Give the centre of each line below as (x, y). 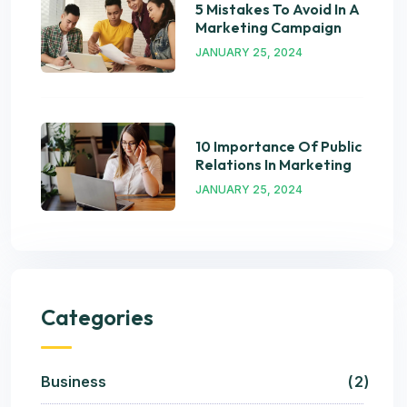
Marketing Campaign (268, 27)
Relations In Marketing (273, 165)
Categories (97, 317)
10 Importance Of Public (278, 147)
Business (74, 381)
